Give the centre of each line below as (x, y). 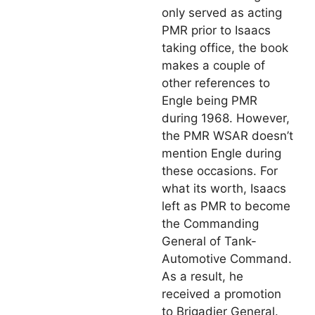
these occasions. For (220, 171)
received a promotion (221, 294)
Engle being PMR (210, 100)
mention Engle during (221, 153)
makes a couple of (213, 65)
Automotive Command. (227, 258)
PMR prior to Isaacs (216, 30)
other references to (216, 83)
